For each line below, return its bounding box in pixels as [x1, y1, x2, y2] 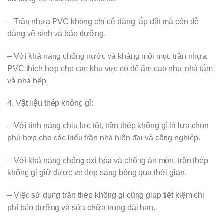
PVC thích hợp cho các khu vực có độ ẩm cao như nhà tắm [7, 64, 213, 73]
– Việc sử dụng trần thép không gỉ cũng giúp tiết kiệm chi [7, 191, 204, 199]
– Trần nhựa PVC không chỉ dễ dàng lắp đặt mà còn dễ [7, 17, 199, 26]
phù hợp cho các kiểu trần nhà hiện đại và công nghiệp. [7, 134, 200, 142]
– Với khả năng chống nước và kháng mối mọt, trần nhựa [7, 52, 207, 60]
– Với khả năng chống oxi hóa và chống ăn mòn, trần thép [7, 156, 208, 165]
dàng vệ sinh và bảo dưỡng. [7, 29, 106, 38]
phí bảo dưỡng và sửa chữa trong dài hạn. [7, 203, 155, 212]
